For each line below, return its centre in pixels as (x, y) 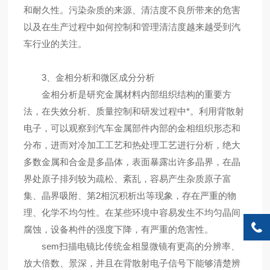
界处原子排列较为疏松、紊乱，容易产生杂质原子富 (127, 179)
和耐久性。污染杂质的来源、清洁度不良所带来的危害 (132, 10)
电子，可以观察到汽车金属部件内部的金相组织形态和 (132, 128)
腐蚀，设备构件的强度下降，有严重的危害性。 (118, 230)
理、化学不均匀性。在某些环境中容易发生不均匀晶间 (132, 213)
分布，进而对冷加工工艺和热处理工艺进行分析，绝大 (132, 145)
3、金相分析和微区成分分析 (89, 78)
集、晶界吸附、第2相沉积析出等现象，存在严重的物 (130, 196)
